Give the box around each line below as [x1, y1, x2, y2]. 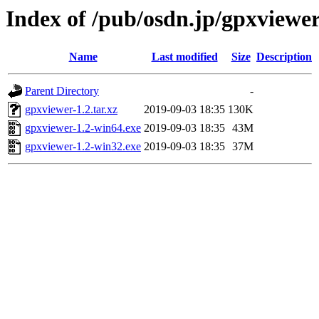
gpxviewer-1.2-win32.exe [25, 140, 141, 153]
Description [256, 51, 312, 63]
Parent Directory [25, 85, 99, 98]
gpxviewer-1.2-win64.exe [25, 122, 141, 135]
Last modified [151, 51, 218, 63]
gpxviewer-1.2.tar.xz [25, 103, 117, 116]
